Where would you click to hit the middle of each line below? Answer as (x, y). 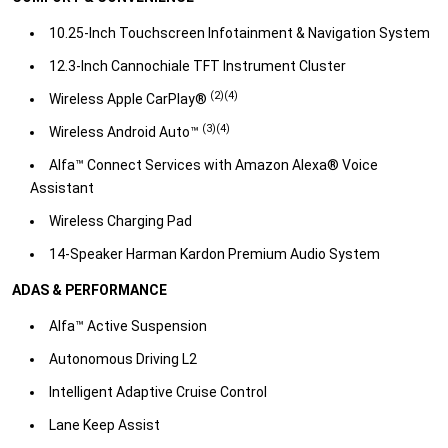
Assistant (62, 188)
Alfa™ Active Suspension (128, 326)
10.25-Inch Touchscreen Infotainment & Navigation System (239, 33)
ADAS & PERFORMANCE (89, 290)
